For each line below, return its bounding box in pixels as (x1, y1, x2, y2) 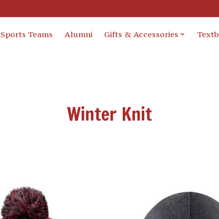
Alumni (64, 29, 92, 39)
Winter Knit (67, 101, 152, 127)
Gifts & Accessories (104, 29, 178, 39)
